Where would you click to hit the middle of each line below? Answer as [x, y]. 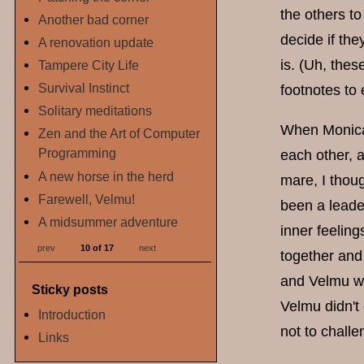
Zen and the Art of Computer [119, 134]
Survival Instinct [84, 88]
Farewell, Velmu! [87, 199]
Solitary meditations [95, 111]
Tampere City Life [89, 65]
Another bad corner [94, 20]
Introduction [72, 314]
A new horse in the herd [106, 176]
